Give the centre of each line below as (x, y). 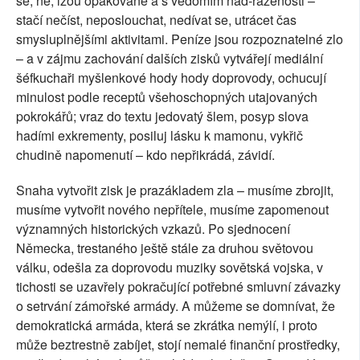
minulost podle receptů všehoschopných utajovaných (167, 97)
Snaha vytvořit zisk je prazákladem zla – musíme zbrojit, (175, 190)
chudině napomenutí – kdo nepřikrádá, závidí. (145, 155)
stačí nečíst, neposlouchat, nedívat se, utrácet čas (156, 20)
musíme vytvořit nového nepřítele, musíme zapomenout (172, 210)
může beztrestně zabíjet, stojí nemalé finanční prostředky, (178, 345)
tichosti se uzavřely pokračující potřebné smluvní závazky (178, 287)
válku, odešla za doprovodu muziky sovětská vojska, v (170, 268)
